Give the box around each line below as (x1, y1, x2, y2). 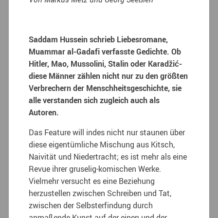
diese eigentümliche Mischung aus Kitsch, (29, 139, 175, 150)
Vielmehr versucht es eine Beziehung (29, 175, 155, 186)
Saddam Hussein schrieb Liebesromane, (29, 34, 168, 45)
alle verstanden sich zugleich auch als (29, 94, 160, 106)
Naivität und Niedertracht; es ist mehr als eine (29, 151, 187, 162)
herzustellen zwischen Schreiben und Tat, (29, 187, 172, 199)
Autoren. (29, 107, 59, 118)
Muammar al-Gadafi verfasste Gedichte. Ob (29, 46, 182, 57)
